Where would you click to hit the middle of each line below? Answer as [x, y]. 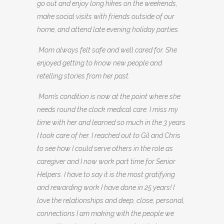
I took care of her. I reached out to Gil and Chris [109, 136]
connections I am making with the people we [105, 214]
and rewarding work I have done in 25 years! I [106, 188]
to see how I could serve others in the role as [105, 149]
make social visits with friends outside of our [106, 17]
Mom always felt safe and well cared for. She [108, 50]
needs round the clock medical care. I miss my [107, 110]
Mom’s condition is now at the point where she [109, 97]
